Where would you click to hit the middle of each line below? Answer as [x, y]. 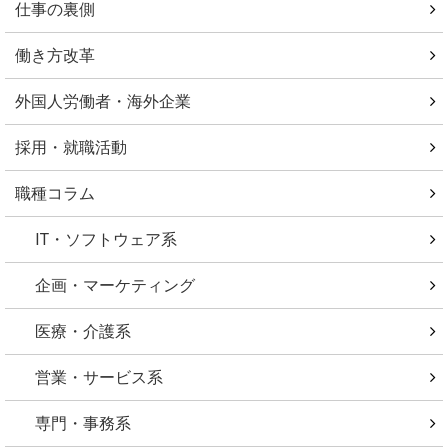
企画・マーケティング [115, 285]
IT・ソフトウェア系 [106, 239]
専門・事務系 [83, 423]
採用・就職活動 [71, 147]
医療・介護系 [83, 331]
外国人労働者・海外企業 [103, 101]
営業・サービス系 [99, 377]
